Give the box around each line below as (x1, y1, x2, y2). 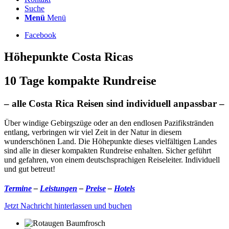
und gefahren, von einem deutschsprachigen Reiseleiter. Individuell (4, 155, 220, 165)
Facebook (25, 31, 56, 39)
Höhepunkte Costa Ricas (4, 50, 133, 63)
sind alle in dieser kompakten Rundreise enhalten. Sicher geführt (4, 146, 211, 155)
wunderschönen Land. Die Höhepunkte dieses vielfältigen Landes (4, 137, 217, 146)
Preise (85, 184, 106, 193)
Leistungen (40, 184, 77, 193)
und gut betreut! (4, 165, 55, 174)
